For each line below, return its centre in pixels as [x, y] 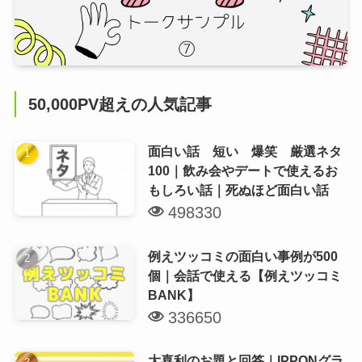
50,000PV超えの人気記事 [120, 105]
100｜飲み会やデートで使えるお [242, 171]
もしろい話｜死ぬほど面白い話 [238, 190]
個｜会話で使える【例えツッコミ [244, 275]
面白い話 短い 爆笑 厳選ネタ [244, 152]
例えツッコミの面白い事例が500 [242, 256]
